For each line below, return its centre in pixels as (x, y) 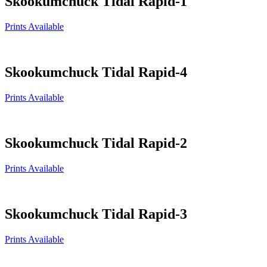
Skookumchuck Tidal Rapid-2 (96, 143)
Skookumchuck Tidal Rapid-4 (96, 72)
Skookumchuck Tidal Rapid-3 (96, 214)
